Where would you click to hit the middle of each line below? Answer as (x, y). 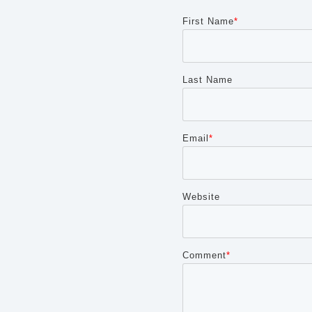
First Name (208, 21)
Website (201, 196)
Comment (204, 255)
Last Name (208, 79)
